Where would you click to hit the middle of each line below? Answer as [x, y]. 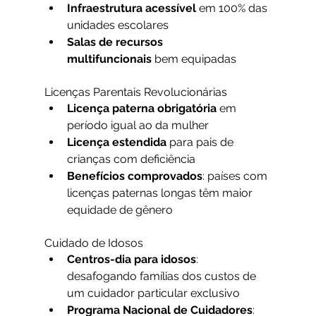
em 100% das [233, 8]
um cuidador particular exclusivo [153, 293]
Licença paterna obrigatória [141, 109]
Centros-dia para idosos [131, 260]
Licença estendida [116, 142]
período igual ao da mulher [138, 126]
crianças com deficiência [131, 159]
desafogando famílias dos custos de [163, 276]
